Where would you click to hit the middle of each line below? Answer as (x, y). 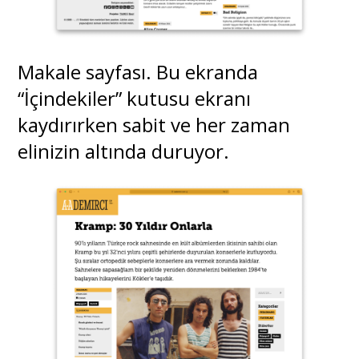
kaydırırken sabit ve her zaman (154, 125)
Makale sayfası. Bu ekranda (138, 72)
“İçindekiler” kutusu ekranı (135, 99)
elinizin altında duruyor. (124, 151)
